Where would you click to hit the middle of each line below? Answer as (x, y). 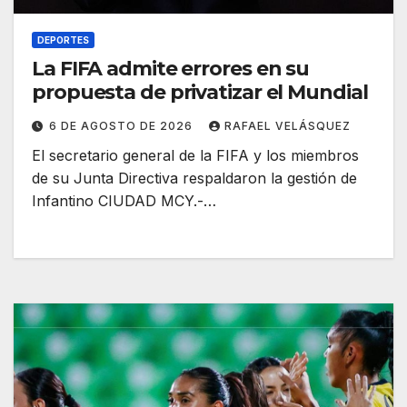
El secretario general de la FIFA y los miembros (195, 156)
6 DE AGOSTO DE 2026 (123, 126)
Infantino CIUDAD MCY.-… (124, 201)
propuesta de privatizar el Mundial (200, 93)
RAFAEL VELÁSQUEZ (288, 126)
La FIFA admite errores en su (171, 69)
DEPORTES (63, 40)
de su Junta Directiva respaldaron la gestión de (194, 179)
